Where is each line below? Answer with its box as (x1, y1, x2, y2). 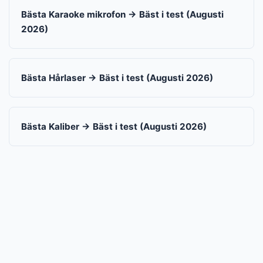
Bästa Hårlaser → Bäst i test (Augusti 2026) (21, 72, 213, 83)
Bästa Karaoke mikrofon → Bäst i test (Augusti (21, 9, 224, 20)
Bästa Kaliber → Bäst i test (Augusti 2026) (21, 121, 207, 132)
